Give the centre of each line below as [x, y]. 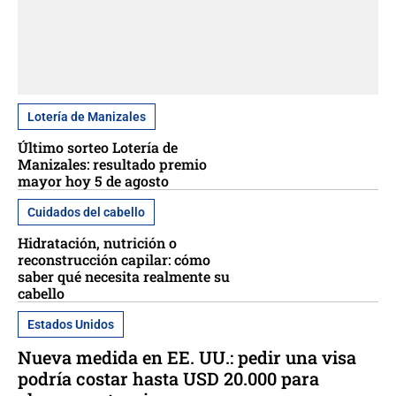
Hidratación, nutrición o [97, 242]
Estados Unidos [71, 324]
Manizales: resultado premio [112, 164]
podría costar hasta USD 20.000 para [168, 378]
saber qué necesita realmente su [124, 276]
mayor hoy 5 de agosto [93, 180]
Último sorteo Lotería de [98, 147]
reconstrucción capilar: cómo [114, 259]
